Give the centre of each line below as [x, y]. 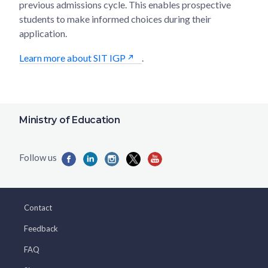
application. [43, 33]
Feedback [41, 229]
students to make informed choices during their [115, 19]
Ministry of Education [70, 120]
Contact [38, 208]
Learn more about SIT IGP [72, 57]
